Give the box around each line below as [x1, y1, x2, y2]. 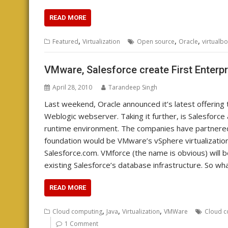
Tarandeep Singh [108, 82, 157, 92]
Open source [137, 37, 175, 46]
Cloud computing [52, 207, 102, 216]
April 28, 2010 [52, 82, 92, 92]
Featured [52, 37, 78, 46]
